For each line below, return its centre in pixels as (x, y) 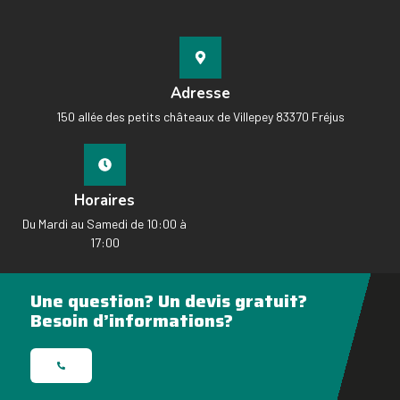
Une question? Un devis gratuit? (169, 300)
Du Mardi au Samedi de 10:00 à (104, 224)
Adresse (200, 94)
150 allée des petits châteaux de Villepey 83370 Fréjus (200, 117)
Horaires (104, 201)
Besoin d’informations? (132, 320)
